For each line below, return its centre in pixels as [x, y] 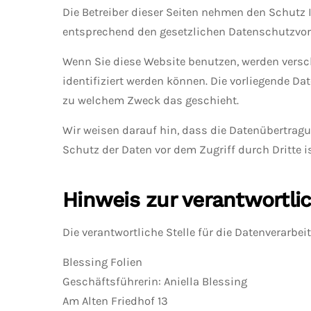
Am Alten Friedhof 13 [115, 301]
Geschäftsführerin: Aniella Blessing [155, 281]
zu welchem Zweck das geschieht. [151, 100]
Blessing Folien [102, 262]
